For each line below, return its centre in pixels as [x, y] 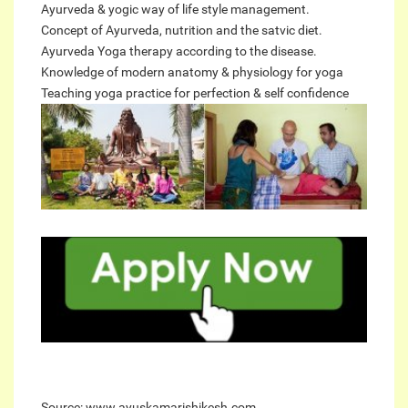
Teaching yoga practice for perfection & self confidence [195, 92]
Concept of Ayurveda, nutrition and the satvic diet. [182, 30]
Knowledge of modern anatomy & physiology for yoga [192, 71]
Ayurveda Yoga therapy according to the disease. [179, 51]
